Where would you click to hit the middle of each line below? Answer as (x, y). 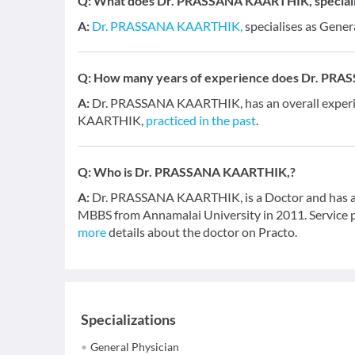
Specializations (128, 319)
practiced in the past (201, 120)
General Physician (135, 347)
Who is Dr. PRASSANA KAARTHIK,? (195, 172)
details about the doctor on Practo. (202, 232)
